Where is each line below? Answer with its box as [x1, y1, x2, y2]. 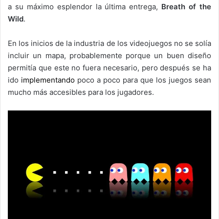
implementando [21, 75, 77, 85]
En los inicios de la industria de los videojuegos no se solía [8, 38, 211, 48]
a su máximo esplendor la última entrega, [8, 1, 162, 11]
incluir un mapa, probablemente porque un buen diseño [8, 50, 211, 60]
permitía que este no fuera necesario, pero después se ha [8, 63, 211, 72]
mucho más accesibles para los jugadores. [8, 87, 154, 97]
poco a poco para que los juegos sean [77, 75, 211, 85]
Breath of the [161, 1, 212, 11]
